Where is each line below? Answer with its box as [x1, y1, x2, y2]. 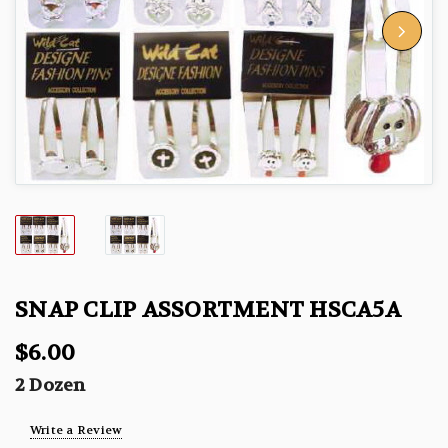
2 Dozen [15, 373, 86, 397]
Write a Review [30, 421, 123, 438]
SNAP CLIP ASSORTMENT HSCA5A [15, 295, 401, 324]
